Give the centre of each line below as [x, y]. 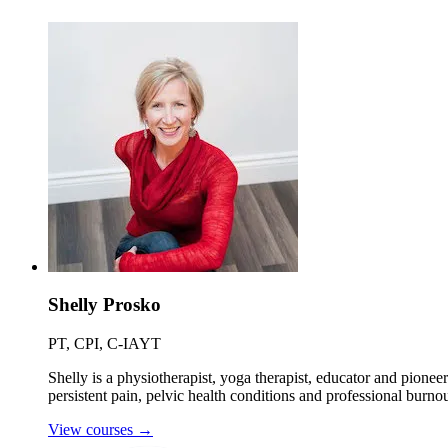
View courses [92, 429]
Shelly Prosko [104, 305]
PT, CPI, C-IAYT [104, 343]
